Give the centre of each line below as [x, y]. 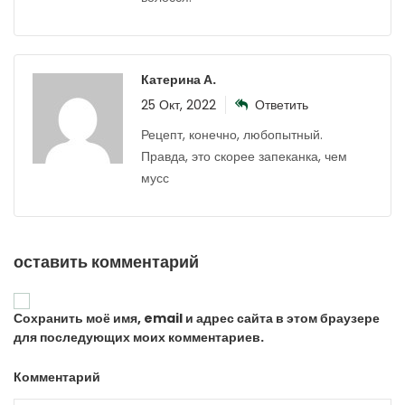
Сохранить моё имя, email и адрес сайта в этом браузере [197, 319]
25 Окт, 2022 [179, 105]
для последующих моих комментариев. [139, 338]
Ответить [282, 105]
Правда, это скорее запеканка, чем [244, 157]
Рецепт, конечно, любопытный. [232, 135]
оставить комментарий [106, 262]
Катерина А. [179, 80]
